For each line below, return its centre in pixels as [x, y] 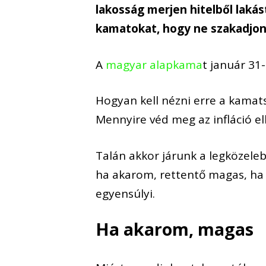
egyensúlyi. [126, 193]
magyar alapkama [154, 64]
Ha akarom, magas [175, 229]
